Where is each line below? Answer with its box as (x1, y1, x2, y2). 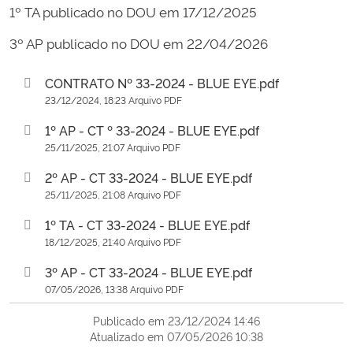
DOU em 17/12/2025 (126, 2, 256, 21)
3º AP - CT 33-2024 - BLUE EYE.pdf (45, 262, 252, 281)
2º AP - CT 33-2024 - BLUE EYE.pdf (45, 168, 252, 186)
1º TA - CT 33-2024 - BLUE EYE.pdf (45, 215, 250, 233)
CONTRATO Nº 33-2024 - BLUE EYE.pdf (45, 73, 279, 91)
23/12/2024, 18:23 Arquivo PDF (45, 93, 182, 106)
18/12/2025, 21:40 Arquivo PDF (45, 235, 181, 248)
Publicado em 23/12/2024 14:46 (93, 313, 260, 329)
